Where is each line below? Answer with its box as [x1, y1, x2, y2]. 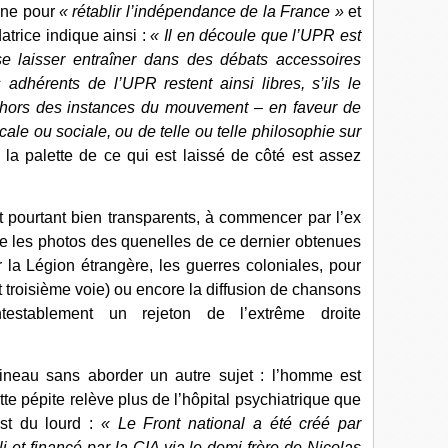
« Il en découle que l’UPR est [150, 27, 362, 44]
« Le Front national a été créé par [100, 415, 361, 432]
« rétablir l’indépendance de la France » [59, 3, 344, 20]
